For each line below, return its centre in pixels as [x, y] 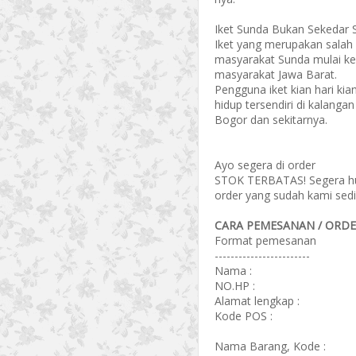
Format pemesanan [265, 240]
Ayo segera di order [265, 165]
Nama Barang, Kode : [270, 346]
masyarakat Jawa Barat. [276, 74]
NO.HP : [235, 286]
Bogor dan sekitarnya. [271, 120]
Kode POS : [244, 316]
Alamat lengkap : [257, 301]
